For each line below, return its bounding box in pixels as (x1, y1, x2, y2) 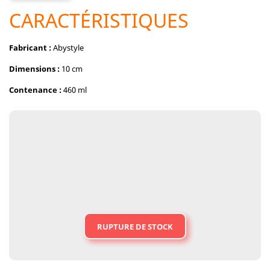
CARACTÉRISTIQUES (9, 7, 189, 33)
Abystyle (51, 42, 84, 53)
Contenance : (9, 84, 61, 95)
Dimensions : (9, 63, 60, 74)
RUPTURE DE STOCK (97, 221, 173, 232)
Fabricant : (9, 42, 51, 53)
